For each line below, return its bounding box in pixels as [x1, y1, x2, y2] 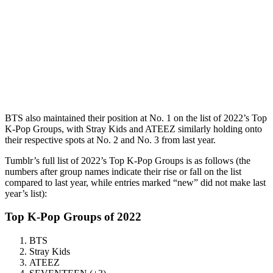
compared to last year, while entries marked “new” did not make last [5, 177, 266, 188]
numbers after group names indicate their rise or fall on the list [5, 166, 241, 177]
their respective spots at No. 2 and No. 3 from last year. [5, 134, 216, 145]
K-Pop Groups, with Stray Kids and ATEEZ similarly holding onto [5, 123, 262, 134]
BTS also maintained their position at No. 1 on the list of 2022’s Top [5, 112, 267, 123]
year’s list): [5, 188, 47, 199]
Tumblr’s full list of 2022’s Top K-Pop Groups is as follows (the [5, 155, 250, 166]
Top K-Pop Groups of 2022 [5, 210, 141, 224]
